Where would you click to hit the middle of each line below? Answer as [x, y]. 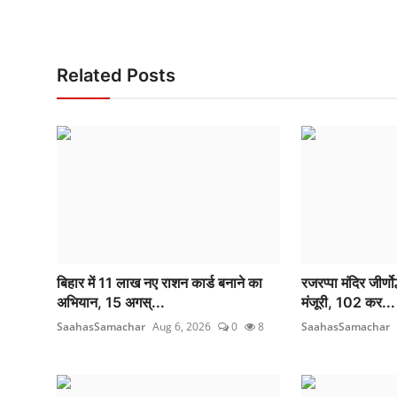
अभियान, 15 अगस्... [111, 303]
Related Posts [116, 76]
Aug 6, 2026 [182, 327]
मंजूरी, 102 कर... [348, 303]
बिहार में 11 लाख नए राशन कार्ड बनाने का [160, 283]
